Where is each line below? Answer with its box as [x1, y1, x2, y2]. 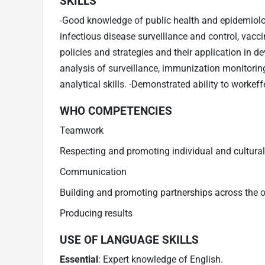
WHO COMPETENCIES [60, 104, 172, 118]
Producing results [60, 207, 132, 219]
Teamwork [60, 124, 104, 136]
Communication [60, 166, 127, 177]
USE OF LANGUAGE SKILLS [60, 232, 199, 247]
